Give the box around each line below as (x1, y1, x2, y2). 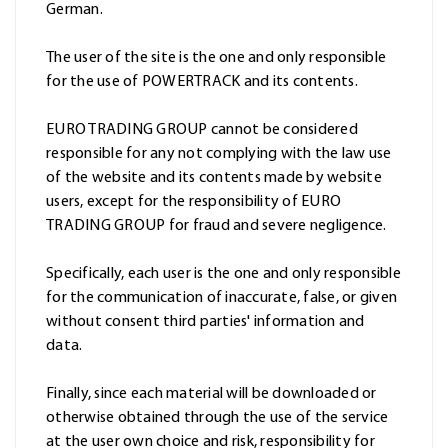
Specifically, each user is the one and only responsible (46, 266, 401, 283)
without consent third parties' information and (46, 314, 365, 331)
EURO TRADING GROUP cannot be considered (46, 122, 358, 139)
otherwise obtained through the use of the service (46, 410, 389, 427)
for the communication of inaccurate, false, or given (46, 290, 397, 307)
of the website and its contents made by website (46, 170, 382, 187)
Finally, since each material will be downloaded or (46, 386, 377, 403)
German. (46, 2, 103, 19)
